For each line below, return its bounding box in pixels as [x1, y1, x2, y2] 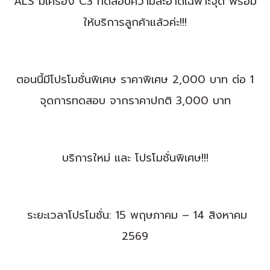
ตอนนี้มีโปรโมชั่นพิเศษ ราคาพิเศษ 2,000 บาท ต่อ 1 [16, 71, 254, 88]
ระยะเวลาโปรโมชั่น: [27, 207, 111, 224]
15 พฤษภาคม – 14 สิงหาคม [111, 207, 247, 224]
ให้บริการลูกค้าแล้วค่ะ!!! [83, 14, 187, 31]
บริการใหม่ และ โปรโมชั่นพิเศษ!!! [61, 149, 209, 166]
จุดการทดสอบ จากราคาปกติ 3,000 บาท [39, 92, 231, 109]
